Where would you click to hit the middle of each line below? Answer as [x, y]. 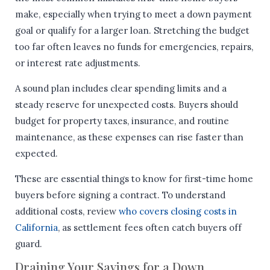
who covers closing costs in [178, 212]
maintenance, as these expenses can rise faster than [129, 137]
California [36, 228]
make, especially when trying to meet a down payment [133, 14]
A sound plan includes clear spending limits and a [121, 89]
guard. [29, 244]
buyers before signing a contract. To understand [120, 195]
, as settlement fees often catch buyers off [150, 228]
